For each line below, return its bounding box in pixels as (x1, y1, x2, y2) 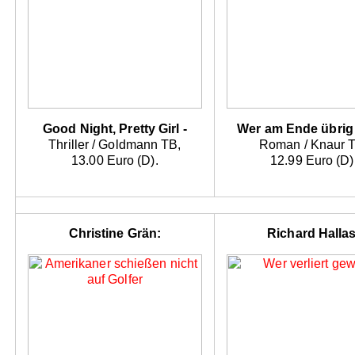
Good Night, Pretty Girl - (43, 122, 187, 136)
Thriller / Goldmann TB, (48, 138, 181, 152)
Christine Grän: (68, 227, 162, 241)
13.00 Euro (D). (71, 154, 158, 168)
